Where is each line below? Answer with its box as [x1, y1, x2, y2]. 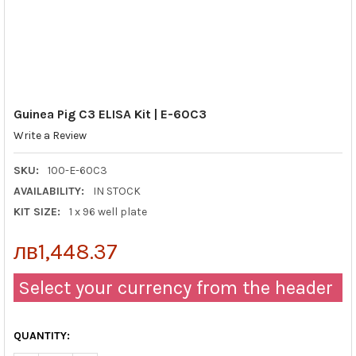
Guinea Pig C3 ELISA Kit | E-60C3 [13, 106, 207, 122]
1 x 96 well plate [68, 204, 147, 219]
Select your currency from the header [13, 276, 333, 299]
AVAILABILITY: [13, 184, 84, 198]
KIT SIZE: [13, 204, 60, 219]
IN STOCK [92, 184, 141, 198]
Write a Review [13, 129, 87, 143]
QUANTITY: [13, 328, 70, 342]
